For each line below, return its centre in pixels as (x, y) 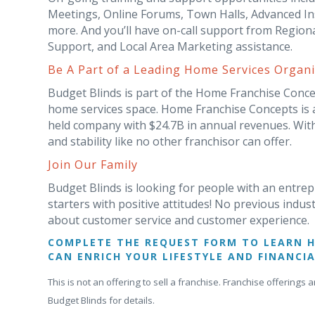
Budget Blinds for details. (101, 301)
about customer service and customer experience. (179, 220)
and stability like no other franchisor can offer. (170, 141)
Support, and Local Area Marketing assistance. (170, 46)
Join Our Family (93, 165)
